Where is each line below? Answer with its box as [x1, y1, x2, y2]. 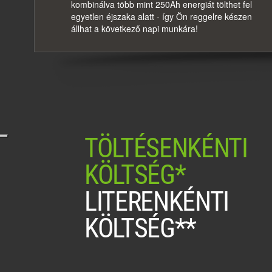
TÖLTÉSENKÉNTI [84, 132, 248, 165]
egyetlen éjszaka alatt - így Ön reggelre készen [71, 10, 252, 23]
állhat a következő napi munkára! [71, 22, 198, 35]
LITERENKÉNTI [84, 186, 229, 218]
